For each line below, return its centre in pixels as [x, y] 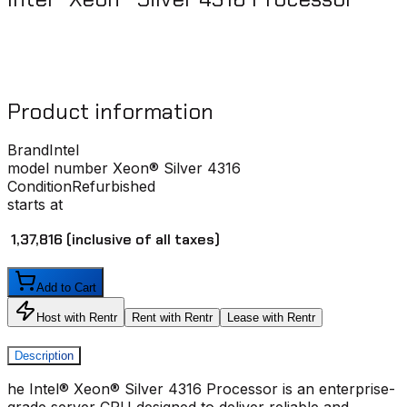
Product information [110, 112]
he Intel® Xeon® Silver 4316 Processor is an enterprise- [201, 388]
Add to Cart [66, 287]
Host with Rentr [77, 317]
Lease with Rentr [271, 317]
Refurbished [114, 187]
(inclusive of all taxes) [143, 240]
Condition [40, 187]
